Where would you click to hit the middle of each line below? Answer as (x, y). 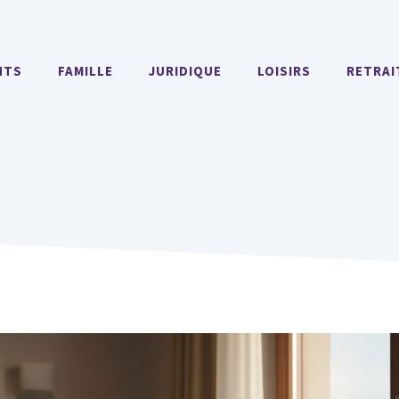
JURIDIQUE (185, 71)
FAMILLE (85, 71)
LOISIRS (284, 71)
